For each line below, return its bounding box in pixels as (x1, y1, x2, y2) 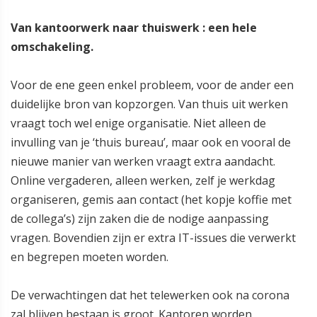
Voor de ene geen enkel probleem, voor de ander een (11, 77, 294, 93)
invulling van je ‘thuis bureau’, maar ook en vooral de (11, 134, 291, 151)
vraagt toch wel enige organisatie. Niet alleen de (11, 115, 266, 132)
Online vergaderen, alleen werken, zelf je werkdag (11, 173, 275, 189)
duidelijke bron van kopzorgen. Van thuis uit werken (11, 96, 288, 113)
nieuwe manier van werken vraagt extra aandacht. (11, 154, 275, 170)
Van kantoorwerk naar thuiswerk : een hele (11, 20, 257, 36)
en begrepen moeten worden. (11, 249, 168, 265)
